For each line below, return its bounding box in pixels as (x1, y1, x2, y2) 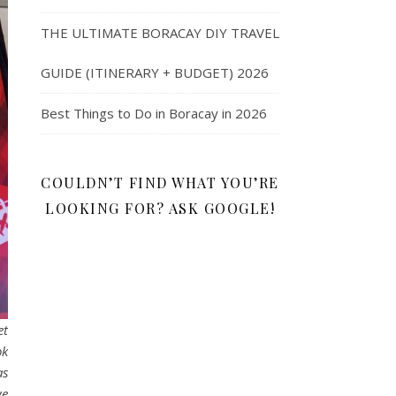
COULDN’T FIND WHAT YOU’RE (41, 173, 279, 193)
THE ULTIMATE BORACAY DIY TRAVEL (41, 24, 279, 42)
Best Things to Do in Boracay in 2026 (41, 104, 267, 123)
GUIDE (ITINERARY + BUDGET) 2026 (41, 64, 269, 82)
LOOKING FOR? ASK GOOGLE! (45, 199, 275, 218)
